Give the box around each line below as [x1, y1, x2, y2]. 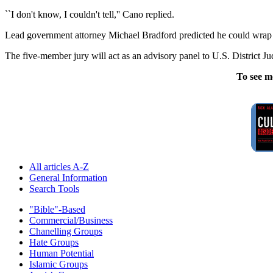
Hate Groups [29, 236, 79, 247]
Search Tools [29, 183, 79, 194]
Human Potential [29, 247, 94, 258]
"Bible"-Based [29, 204, 85, 214]
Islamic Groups [29, 258, 88, 269]
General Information [29, 172, 107, 183]
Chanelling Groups [29, 225, 102, 236]
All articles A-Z [29, 161, 89, 172]
